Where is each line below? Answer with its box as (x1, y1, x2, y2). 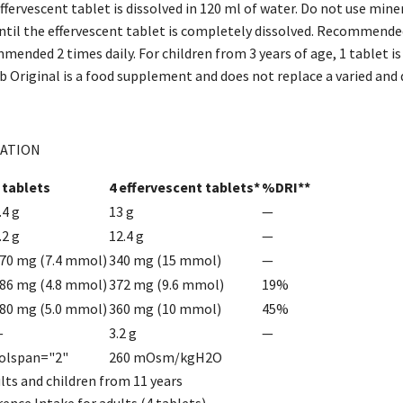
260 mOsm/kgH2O (109, 347, 222, 366)
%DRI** (262, 177, 310, 196)
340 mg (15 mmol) (109, 250, 221, 269)
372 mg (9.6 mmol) (109, 274, 224, 293)
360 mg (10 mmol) (109, 299, 221, 318)
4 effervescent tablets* (109, 177, 260, 196)
